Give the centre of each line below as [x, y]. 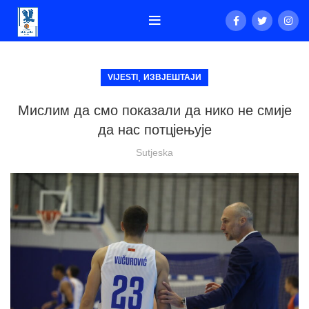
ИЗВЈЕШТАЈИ [172, 77]
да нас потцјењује [154, 130]
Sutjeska [154, 152]
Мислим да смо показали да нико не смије [154, 110]
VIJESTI [123, 77]
